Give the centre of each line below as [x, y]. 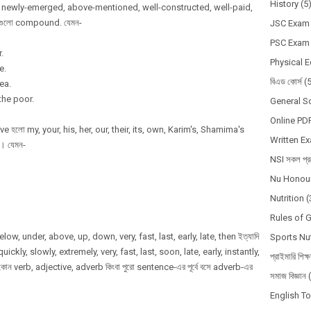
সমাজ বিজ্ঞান [288, 276]
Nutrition [287, 198]
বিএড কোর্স [286, 82]
